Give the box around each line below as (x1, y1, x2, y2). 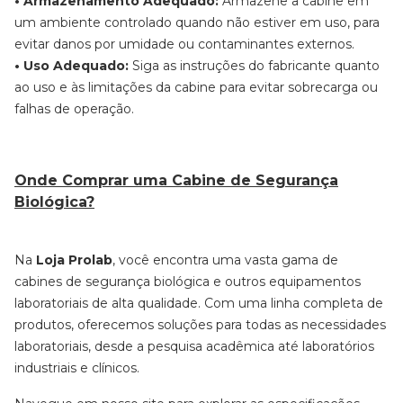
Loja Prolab (36, 252, 112, 268)
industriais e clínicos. (14, 360, 139, 376)
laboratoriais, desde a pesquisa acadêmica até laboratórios (14, 338, 374, 354)
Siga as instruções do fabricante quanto (129, 58, 380, 74)
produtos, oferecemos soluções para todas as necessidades (14, 317, 386, 333)
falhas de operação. (14, 101, 134, 117)
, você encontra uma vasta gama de (112, 252, 338, 268)
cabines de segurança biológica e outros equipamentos (14, 273, 361, 290)
